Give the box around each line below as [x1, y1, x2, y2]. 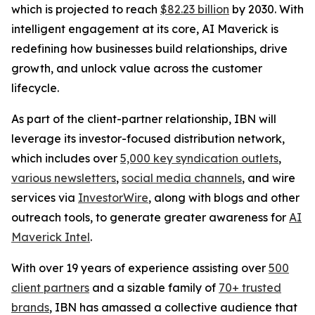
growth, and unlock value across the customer [11, 61, 262, 75]
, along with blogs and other [148, 191, 300, 205]
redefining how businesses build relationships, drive [11, 41, 288, 56]
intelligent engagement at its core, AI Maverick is [11, 22, 278, 36]
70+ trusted [219, 281, 281, 295]
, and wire [242, 171, 295, 185]
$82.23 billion [160, 2, 229, 16]
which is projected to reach [11, 2, 160, 16]
